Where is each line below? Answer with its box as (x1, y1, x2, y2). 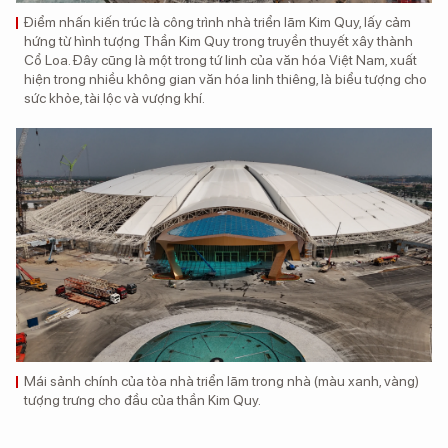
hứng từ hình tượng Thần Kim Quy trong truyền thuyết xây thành (24, 32, 413, 49)
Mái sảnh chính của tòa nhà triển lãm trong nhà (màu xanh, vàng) (24, 372, 419, 389)
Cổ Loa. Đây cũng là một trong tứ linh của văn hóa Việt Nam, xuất (24, 51, 417, 68)
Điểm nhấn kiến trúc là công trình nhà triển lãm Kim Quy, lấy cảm (24, 13, 411, 30)
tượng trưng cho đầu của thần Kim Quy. (24, 391, 261, 408)
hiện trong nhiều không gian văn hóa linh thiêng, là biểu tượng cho (24, 70, 427, 87)
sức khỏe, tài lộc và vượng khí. (24, 89, 205, 106)
